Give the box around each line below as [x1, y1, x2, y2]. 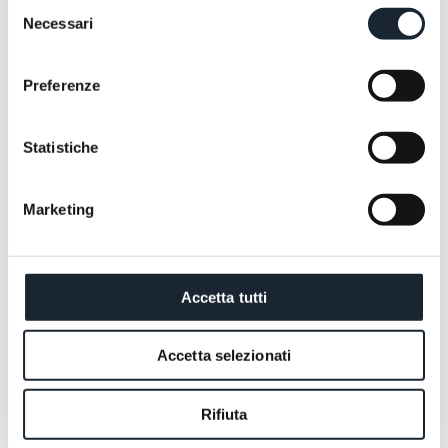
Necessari [23, 14, 93, 32]
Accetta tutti [180, 288, 268, 306]
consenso [7, 42, 72, 60]
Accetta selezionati [157, 346, 291, 364]
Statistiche [23, 138, 99, 156]
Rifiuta [200, 405, 248, 423]
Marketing [23, 200, 94, 218]
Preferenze [23, 76, 100, 94]
